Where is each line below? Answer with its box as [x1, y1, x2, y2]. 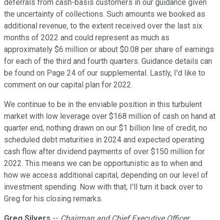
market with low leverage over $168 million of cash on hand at [4, 111, 216, 121]
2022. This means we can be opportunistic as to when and [4, 159, 202, 168]
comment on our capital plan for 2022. [4, 80, 133, 90]
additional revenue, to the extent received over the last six [4, 21, 202, 31]
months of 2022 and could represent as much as [4, 33, 169, 43]
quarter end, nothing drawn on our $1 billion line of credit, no [4, 123, 207, 133]
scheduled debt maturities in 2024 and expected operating [4, 135, 204, 145]
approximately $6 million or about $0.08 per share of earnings [4, 45, 214, 55]
